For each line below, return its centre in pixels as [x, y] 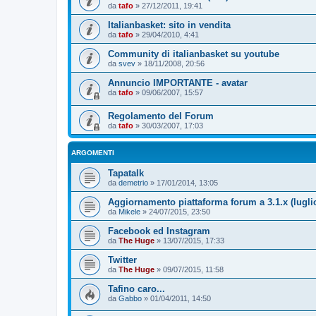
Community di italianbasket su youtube [194, 54]
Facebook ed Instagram [159, 231]
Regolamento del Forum [161, 116]
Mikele [129, 211]
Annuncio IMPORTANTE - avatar [178, 83]
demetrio [133, 182]
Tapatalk [126, 173]
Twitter [122, 260]
